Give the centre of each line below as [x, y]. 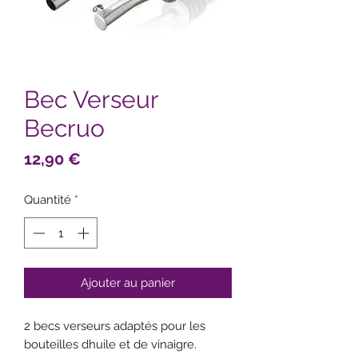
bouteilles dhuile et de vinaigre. [110, 344]
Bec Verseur [91, 100]
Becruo [64, 129]
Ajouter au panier [128, 282]
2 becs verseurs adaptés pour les [115, 326]
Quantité [48, 200]
